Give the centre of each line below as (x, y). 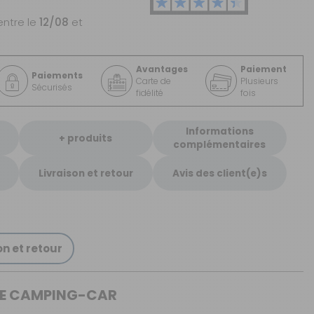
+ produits (86, 138)
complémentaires (220, 145)
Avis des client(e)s (219, 173)
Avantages (162, 69)
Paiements (57, 75)
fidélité (150, 93)
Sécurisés (52, 87)
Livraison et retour (86, 173)
